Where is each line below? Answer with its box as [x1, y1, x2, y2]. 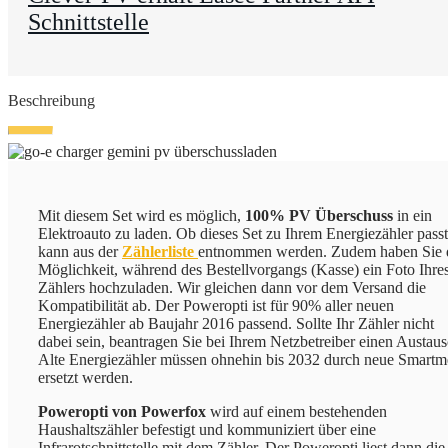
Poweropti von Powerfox [38, 402, 206, 420]
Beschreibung [8, 91, 95, 109]
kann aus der [38, 242, 122, 260]
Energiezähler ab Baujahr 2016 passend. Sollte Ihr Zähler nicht [38, 314, 434, 332]
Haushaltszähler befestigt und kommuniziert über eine [38, 420, 376, 438]
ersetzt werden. [38, 368, 133, 386]
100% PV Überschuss [245, 206, 393, 224]
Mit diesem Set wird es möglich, [38, 206, 245, 224]
